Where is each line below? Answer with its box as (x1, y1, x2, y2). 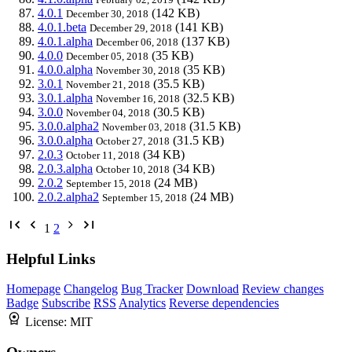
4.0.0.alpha (38, 62, 93, 76)
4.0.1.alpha (38, 34, 93, 48)
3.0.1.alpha (38, 90, 93, 104)
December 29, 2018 (90, 21, 172, 34)
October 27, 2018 (96, 134, 170, 147)
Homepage (6, 282, 60, 296)
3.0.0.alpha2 (38, 119, 99, 133)
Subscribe (42, 296, 90, 310)
